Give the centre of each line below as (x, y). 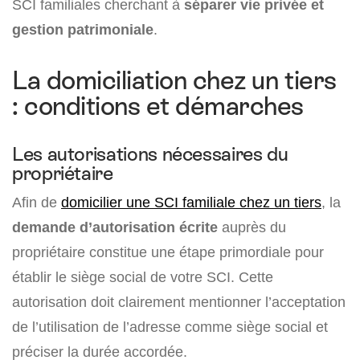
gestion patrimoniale (83, 29)
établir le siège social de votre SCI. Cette (143, 277)
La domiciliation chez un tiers (174, 80)
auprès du (252, 227)
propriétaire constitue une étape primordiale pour (168, 252)
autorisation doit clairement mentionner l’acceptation (179, 302)
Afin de (37, 202)
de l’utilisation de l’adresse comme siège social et (170, 327)
